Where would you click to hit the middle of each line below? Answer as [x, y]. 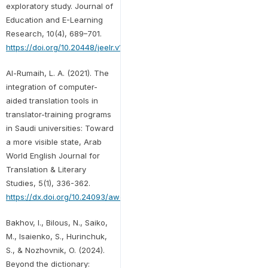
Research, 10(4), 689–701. [54, 33]
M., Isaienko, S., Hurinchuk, [56, 236]
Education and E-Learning [54, 19]
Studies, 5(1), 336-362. [48, 183]
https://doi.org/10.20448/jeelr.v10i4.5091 [79, 47]
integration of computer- [51, 86]
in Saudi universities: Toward [60, 128]
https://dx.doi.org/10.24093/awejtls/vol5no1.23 [91, 197]
